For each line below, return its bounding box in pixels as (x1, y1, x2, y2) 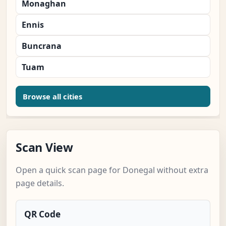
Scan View (16, 139, 73, 156)
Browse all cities (23, 91, 82, 102)
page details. (16, 178, 64, 189)
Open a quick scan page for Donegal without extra (16, 164, 208, 176)
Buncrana (22, 40, 62, 52)
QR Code (24, 208, 61, 220)
